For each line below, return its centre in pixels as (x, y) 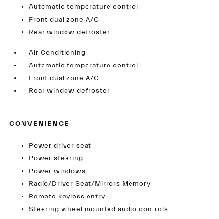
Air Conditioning (57, 53)
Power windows (57, 171)
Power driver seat (60, 146)
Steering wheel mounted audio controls (99, 209)
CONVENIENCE (40, 124)
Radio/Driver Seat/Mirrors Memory (90, 184)
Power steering (56, 159)
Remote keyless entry (67, 197)
